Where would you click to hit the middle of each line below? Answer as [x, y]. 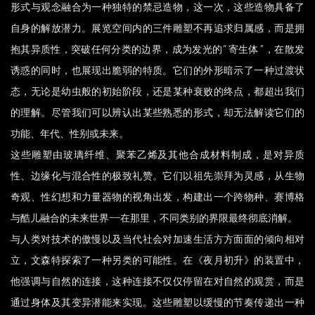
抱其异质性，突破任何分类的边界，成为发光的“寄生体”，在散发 [157, 49]
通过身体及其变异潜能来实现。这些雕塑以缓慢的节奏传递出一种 [157, 302]
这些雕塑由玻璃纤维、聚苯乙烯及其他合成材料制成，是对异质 [157, 155]
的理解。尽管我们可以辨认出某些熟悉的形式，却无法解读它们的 [157, 112]
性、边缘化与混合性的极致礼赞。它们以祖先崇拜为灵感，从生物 [157, 176]
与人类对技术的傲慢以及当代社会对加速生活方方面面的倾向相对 [157, 239]
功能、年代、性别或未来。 [70, 134]
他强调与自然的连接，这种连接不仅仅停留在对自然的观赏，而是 [157, 281]
